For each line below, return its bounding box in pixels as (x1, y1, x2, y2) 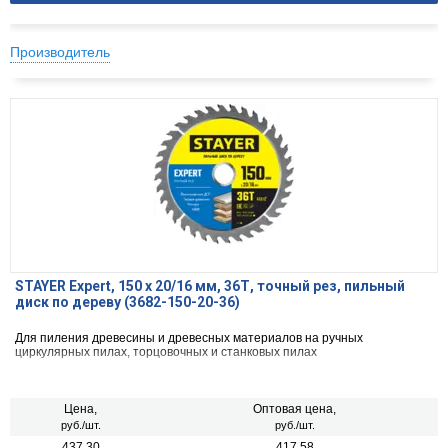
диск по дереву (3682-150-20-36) (15, 294, 240, 311)
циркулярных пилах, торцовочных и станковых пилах (15, 345, 317, 360)
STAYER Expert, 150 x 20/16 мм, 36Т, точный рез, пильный (15, 278, 405, 295)
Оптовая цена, (253, 402, 336, 417)
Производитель (10, 44, 110, 61)
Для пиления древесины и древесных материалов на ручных (15, 331, 363, 346)
